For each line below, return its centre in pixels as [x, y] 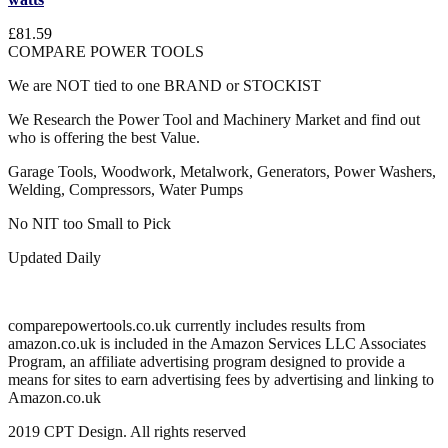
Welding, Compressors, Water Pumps [125, 189]
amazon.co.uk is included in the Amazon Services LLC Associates [217, 343]
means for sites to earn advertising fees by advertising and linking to [221, 379]
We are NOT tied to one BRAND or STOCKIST [164, 85]
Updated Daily [54, 257]
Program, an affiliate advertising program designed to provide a [206, 361]
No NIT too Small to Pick [89, 223]
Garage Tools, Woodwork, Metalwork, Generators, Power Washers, [222, 171]
